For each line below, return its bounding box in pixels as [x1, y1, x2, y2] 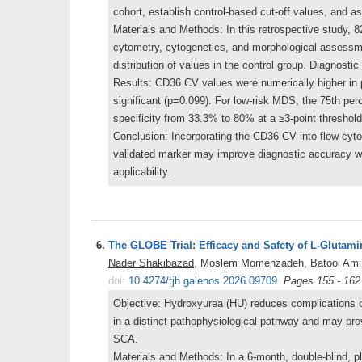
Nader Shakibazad [108, 256, 194, 269]
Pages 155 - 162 [284, 274, 360, 287]
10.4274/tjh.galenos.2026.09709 [128, 274, 277, 287]
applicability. [113, 165, 170, 178]
